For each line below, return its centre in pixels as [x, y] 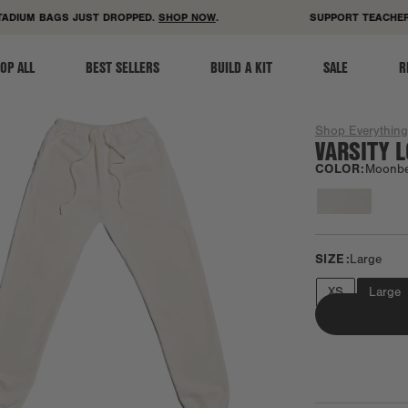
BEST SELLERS [122, 66]
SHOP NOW [168, 17]
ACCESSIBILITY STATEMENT [274, 15]
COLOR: [340, 169]
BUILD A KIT [241, 66]
